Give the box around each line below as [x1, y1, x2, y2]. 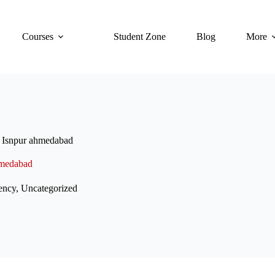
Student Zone [113, 31, 166, 42]
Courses [21, 31, 53, 42]
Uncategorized [20, 183, 77, 194]
